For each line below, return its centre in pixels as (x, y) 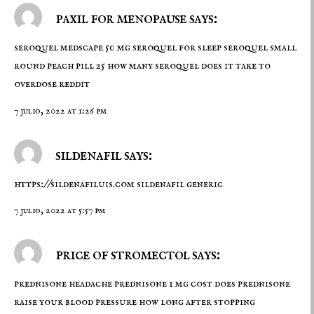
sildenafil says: (102, 155)
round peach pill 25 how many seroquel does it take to (142, 66)
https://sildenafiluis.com (74, 184)
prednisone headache (64, 284)
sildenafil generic (179, 184)
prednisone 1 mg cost (164, 284)
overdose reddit (52, 84)
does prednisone (252, 284)
